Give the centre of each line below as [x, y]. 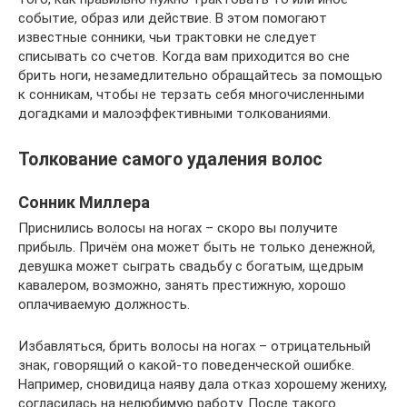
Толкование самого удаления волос [170, 160]
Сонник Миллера [84, 203]
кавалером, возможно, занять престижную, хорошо [182, 286]
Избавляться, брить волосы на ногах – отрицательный [194, 347]
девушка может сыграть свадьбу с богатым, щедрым [191, 267]
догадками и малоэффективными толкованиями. [174, 114]
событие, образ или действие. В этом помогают [173, 18]
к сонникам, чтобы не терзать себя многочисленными [191, 94]
